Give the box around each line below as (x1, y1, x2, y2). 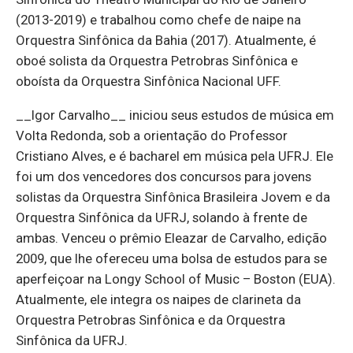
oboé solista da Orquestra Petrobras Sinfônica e (16, 53, 298, 69)
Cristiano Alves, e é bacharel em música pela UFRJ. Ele (16, 148, 333, 165)
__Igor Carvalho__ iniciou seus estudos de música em (16, 107, 334, 124)
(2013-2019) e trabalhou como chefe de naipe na (16, 12, 301, 28)
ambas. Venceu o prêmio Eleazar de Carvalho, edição (16, 230, 327, 247)
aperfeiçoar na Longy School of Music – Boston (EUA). (16, 271, 336, 288)
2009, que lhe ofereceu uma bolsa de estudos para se (16, 251, 327, 267)
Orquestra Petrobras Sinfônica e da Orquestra (16, 312, 285, 329)
